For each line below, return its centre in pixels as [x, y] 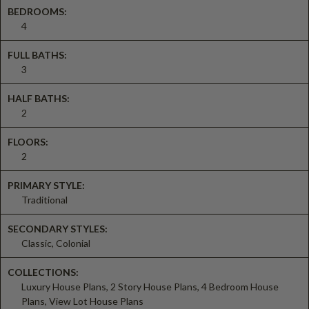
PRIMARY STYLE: [46, 185]
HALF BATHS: [39, 98]
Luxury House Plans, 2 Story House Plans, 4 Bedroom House [150, 286]
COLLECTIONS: [43, 272]
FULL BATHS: [37, 54]
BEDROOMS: [37, 11]
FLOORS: [28, 141]
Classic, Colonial [56, 243]
